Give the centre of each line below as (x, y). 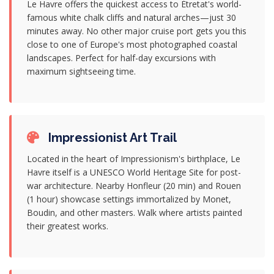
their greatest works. (68, 226)
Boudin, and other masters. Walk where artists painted (135, 213)
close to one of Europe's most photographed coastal (132, 44)
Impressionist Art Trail (111, 138)
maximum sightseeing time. (81, 71)
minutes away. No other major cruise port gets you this (137, 31)
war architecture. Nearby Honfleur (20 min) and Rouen (134, 186)
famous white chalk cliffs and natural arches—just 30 (131, 17)
